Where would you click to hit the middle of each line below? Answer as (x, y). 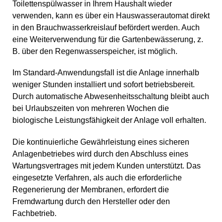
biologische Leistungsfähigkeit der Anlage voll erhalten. (109, 120)
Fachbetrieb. (34, 213)
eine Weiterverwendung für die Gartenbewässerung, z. (108, 39)
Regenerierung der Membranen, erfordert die (91, 189)
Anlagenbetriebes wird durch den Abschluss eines (100, 154)
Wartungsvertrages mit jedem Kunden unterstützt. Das (107, 166)
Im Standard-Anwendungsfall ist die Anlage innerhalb (106, 73)
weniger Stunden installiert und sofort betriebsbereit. (104, 85)
